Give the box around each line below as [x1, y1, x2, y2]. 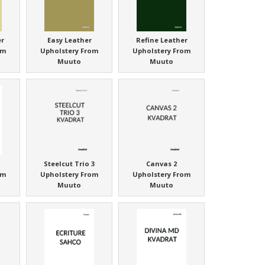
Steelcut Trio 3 [44, 159, 95, 169]
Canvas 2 [146, 159, 177, 169]
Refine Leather [135, 35, 188, 45]
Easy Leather [47, 35, 92, 45]
